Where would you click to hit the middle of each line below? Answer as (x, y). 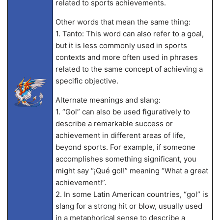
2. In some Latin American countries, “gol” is (132, 194)
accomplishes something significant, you (126, 159)
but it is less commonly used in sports (121, 45)
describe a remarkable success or (114, 124)
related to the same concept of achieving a (129, 69)
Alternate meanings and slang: (108, 100)
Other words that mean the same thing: (123, 22)
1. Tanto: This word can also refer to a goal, (129, 34)
